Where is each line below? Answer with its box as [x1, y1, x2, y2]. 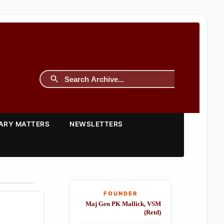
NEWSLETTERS [69, 120, 123, 128]
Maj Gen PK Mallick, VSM [85, 200, 161, 207]
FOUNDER [103, 190, 137, 197]
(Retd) [143, 209, 161, 216]
